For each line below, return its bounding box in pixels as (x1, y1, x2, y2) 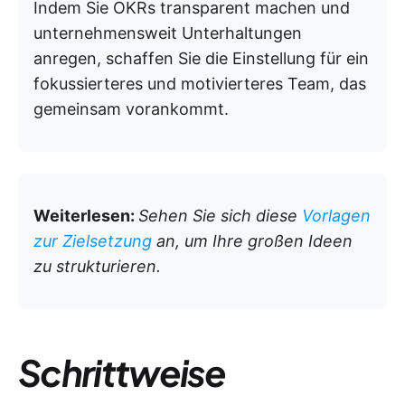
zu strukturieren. (33, 256, 161, 276)
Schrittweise (18, 348, 225, 395)
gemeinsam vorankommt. (33, 99, 229, 118)
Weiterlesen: (33, 205, 138, 225)
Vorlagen (302, 205, 371, 225)
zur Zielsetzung (33, 231, 152, 250)
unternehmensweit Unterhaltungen (33, 23, 302, 42)
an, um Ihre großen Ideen (152, 231, 353, 250)
